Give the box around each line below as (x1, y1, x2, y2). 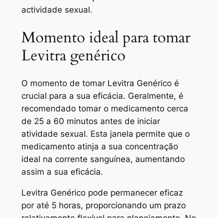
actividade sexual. (21, 5, 92, 15)
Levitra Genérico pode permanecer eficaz (21, 188, 183, 198)
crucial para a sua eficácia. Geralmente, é (21, 91, 183, 101)
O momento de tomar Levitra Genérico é (21, 78, 179, 89)
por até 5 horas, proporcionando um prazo (21, 200, 186, 211)
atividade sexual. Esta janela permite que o (21, 129, 190, 139)
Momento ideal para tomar (21, 27, 190, 48)
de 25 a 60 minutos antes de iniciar (21, 116, 160, 127)
